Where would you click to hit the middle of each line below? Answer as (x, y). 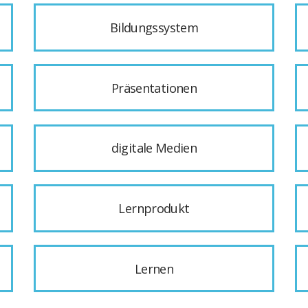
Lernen (154, 268)
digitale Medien (154, 148)
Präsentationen (154, 88)
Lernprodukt (154, 208)
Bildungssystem (154, 28)
